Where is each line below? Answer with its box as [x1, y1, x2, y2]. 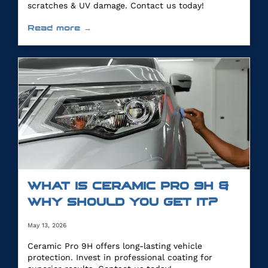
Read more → [28, 25, 92, 31]
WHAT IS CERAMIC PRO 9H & [28, 181, 229, 191]
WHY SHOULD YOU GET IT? [28, 197, 218, 207]
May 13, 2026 [28, 221, 66, 229]
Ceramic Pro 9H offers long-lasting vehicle [28, 241, 202, 251]
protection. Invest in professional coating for [28, 252, 212, 262]
